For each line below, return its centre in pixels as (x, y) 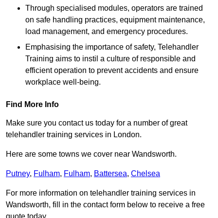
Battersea (110, 174)
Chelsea (145, 174)
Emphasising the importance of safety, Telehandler (112, 47)
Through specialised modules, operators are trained (114, 8)
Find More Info (32, 105)
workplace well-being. (63, 82)
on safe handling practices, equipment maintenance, (115, 20)
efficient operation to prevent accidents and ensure (112, 71)
